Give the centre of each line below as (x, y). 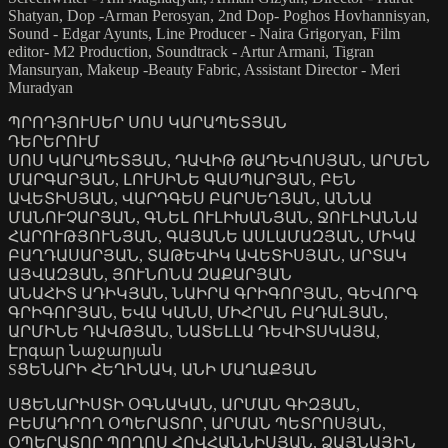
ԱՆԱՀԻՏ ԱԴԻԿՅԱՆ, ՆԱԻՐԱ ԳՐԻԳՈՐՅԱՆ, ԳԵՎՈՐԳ (213, 294)
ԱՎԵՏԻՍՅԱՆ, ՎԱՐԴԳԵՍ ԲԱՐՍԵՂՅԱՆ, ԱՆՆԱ (190, 199)
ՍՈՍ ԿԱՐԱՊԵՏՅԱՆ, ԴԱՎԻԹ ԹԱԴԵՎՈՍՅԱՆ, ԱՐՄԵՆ (219, 161)
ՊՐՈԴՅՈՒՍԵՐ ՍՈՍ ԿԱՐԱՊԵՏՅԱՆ (147, 123)
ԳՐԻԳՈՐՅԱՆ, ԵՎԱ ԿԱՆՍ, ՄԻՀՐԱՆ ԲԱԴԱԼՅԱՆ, (198, 313)
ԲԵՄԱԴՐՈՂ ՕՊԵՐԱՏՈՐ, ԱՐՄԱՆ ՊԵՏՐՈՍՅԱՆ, (197, 424)
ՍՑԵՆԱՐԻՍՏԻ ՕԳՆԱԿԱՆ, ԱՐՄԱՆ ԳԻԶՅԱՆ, (184, 405)
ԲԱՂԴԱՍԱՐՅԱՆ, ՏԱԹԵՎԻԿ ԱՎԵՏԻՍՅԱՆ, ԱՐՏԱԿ (207, 256)
